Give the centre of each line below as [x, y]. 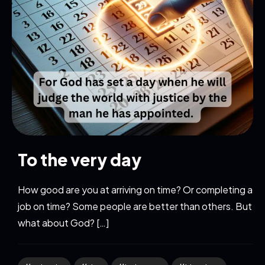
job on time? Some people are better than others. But [135, 206]
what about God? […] [63, 223]
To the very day [80, 159]
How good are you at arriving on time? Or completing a [135, 190]
